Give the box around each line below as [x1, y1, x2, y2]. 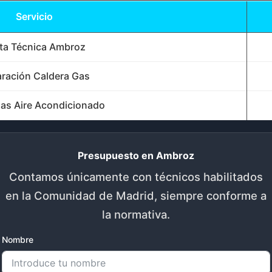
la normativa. [102, 207, 170, 221]
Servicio [15, 10, 53, 23]
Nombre [2, 234, 33, 245]
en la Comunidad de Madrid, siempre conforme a [5, 188, 267, 202]
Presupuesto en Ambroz [78, 149, 194, 162]
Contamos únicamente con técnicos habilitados [9, 169, 263, 183]
